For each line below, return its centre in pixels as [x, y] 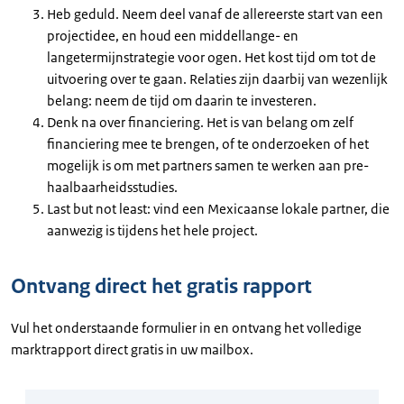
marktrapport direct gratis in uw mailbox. [133, 349]
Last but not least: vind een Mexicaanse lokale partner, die [218, 208]
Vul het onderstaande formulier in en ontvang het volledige [186, 327]
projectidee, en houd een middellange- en [173, 35]
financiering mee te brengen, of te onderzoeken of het [208, 143]
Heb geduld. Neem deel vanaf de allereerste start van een [215, 14]
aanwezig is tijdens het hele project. [152, 230]
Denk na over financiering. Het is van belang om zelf [200, 122]
